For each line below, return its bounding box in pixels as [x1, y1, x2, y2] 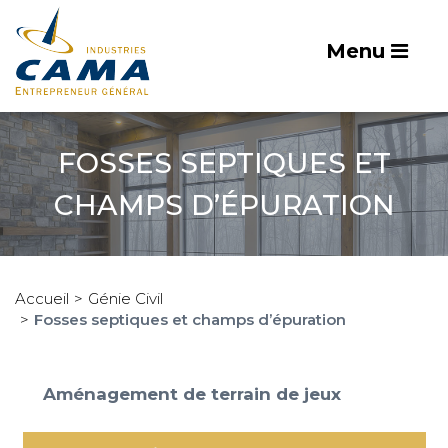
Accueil [15, 289, 69, 308]
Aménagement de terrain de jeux [42, 384, 341, 404]
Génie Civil [88, 289, 163, 308]
